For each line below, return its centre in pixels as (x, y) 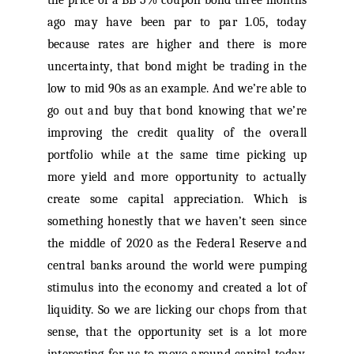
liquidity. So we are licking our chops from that (177, 310)
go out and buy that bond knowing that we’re (177, 111)
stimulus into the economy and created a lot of (177, 288)
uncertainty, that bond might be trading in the (177, 67)
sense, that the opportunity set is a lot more (177, 332)
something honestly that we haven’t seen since (177, 222)
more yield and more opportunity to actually (177, 177)
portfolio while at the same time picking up (177, 155)
